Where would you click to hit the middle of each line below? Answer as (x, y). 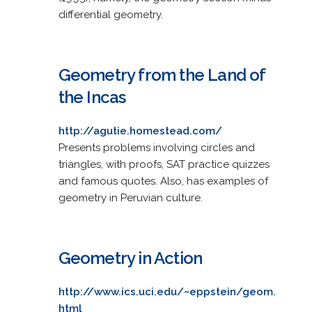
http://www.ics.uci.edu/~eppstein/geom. (167, 291)
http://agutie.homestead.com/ (140, 131)
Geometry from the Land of (162, 75)
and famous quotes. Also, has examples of (163, 181)
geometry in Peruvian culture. (130, 197)
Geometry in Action (130, 258)
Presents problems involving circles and (156, 147)
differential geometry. (110, 14)
